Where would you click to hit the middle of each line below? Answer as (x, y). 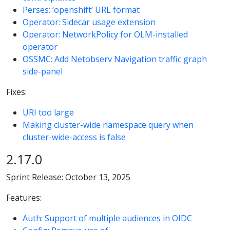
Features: (24, 198)
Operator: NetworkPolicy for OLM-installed (105, 34)
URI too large (48, 112)
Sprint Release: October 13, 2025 (68, 177)
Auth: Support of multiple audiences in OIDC (107, 218)
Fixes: (16, 92)
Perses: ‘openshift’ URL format (81, 9)
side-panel (43, 71)
